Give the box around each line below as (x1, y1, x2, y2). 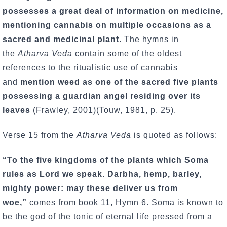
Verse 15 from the (3, 130, 77, 139)
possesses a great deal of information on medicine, (3, 6, 223, 15)
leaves (3, 105, 30, 115)
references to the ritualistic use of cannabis (3, 63, 178, 72)
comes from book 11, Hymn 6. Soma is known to (27, 198, 223, 207)
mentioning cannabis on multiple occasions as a (3, 20, 211, 29)
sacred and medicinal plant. (3, 34, 122, 44)
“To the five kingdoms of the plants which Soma (3, 155, 209, 164)
